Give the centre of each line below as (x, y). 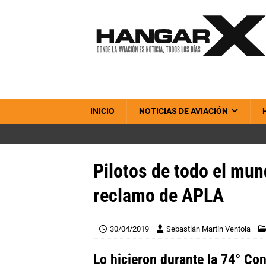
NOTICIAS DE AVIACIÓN (183, 111)
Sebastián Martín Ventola (208, 229)
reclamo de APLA (159, 195)
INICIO (102, 111)
